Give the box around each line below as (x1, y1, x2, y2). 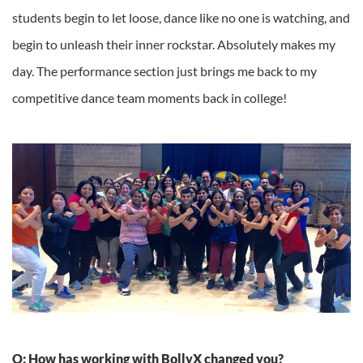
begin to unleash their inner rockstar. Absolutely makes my (12, 36, 335, 53)
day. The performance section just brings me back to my (12, 63, 317, 79)
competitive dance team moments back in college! (12, 90, 287, 106)
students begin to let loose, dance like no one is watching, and (12, 10, 350, 26)
